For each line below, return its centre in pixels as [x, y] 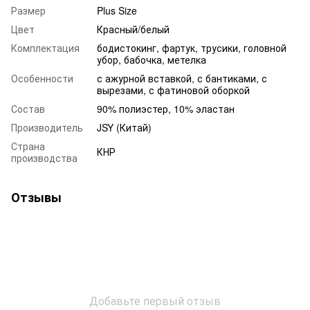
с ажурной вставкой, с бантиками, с [182, 78]
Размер [28, 10]
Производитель [47, 127]
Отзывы [36, 197]
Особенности [42, 78]
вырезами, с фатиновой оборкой [173, 90]
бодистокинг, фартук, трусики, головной [192, 47]
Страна [28, 146]
